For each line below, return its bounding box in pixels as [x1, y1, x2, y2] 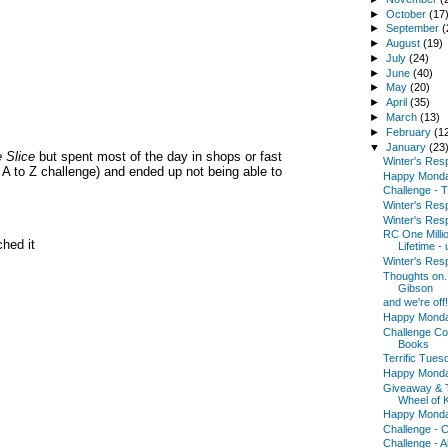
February [386, 125, 435, 138]
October [386, 7, 430, 20]
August [386, 37, 424, 50]
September [386, 22, 443, 35]
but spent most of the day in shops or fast [35, 149, 282, 164]
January [386, 140, 430, 153]
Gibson [397, 281, 433, 294]
